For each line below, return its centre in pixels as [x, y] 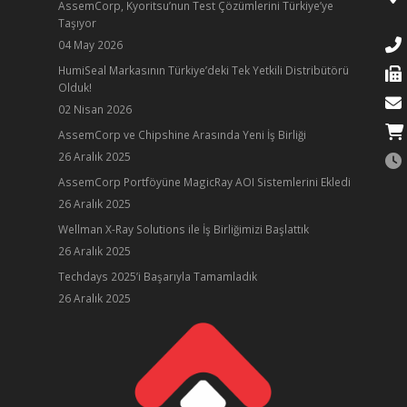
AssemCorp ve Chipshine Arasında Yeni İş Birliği [182, 134]
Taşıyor [77, 23]
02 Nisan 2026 [95, 109]
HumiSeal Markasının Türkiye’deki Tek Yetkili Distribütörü [203, 70]
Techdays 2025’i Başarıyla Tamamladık [158, 276]
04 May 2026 [90, 45]
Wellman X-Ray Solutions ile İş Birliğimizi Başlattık [184, 229]
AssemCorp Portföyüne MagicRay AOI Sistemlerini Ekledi [204, 182]
